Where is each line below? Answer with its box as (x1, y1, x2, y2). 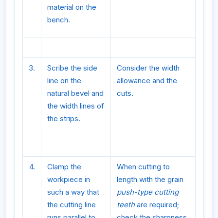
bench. (47, 15, 70, 25)
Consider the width (117, 63, 180, 73)
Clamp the (47, 162, 81, 172)
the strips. (47, 114, 80, 124)
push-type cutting (117, 187, 179, 197)
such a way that (47, 187, 99, 197)
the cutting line (47, 200, 96, 210)
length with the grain (117, 175, 183, 184)
